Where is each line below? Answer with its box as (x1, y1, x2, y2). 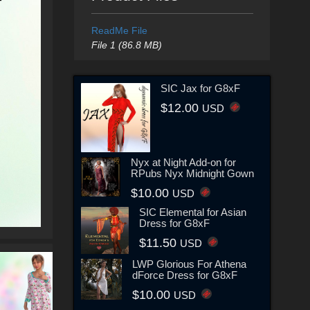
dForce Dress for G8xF (131, 269, 237, 282)
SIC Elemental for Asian (138, 206, 246, 218)
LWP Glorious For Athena (131, 258, 246, 271)
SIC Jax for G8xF (161, 82, 240, 94)
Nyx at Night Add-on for (131, 156, 237, 168)
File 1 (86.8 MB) (91, 39, 162, 51)
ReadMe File (91, 25, 147, 36)
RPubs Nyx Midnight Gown (131, 167, 255, 179)
